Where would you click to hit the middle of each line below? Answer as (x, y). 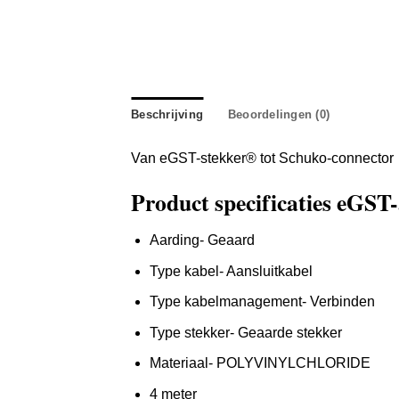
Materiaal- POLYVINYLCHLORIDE (260, 363)
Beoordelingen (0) (279, 115)
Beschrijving (167, 115)
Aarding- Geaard (202, 240)
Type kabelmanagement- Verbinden (262, 302)
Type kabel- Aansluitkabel (231, 271)
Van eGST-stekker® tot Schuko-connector (262, 159)
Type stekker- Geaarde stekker (245, 332)
